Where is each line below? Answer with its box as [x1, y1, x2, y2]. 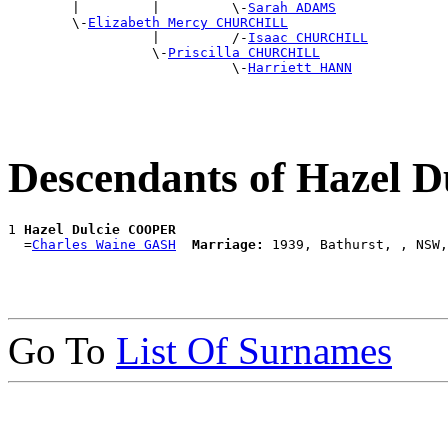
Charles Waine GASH [32, 236, 176, 252]
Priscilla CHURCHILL [168, 45, 320, 61]
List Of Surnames [116, 328, 392, 372]
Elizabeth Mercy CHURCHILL [88, 15, 288, 31]
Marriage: [192, 236, 264, 252]
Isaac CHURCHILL [248, 30, 368, 46]
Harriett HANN [248, 60, 352, 76]
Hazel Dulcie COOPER [24, 221, 176, 237]
